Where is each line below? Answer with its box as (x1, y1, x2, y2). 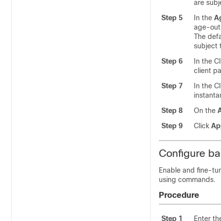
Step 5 (161, 14, 183, 22)
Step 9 (161, 122, 183, 130)
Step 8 (161, 107, 183, 114)
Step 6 (161, 57, 183, 65)
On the (194, 107, 218, 114)
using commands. (159, 176, 216, 184)
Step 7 (161, 82, 183, 90)
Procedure (159, 191, 199, 199)
